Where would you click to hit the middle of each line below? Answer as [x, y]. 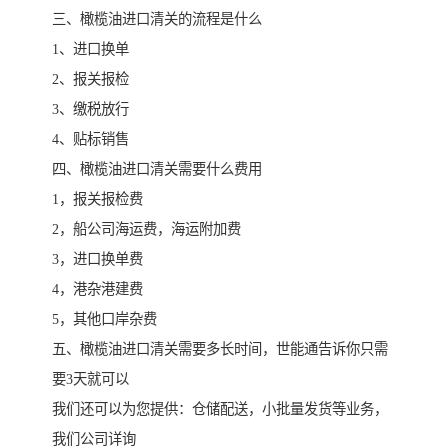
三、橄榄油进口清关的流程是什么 [157, 18]
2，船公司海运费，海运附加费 [146, 228]
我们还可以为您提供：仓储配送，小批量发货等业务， [220, 408]
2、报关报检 [90, 78]
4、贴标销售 [90, 138]
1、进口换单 [90, 48]
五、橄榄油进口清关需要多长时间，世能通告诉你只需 [220, 348]
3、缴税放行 [90, 108]
